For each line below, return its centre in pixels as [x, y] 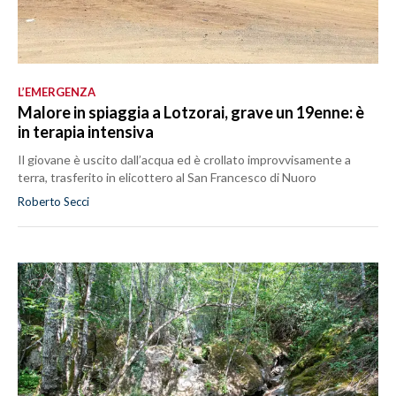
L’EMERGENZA [57, 92]
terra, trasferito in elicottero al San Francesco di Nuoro [167, 178]
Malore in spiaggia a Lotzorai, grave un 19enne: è [191, 113]
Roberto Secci [53, 202]
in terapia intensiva [86, 132]
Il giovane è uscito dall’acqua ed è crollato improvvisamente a [184, 160]
